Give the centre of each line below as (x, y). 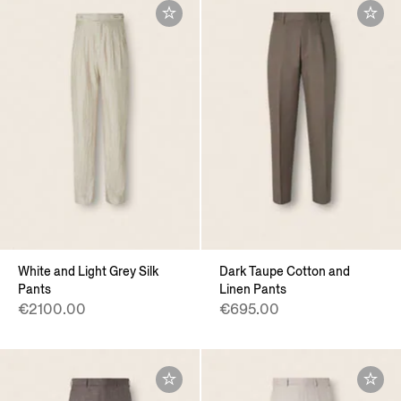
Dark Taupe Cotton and (285, 271)
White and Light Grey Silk (88, 271)
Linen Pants (253, 289)
